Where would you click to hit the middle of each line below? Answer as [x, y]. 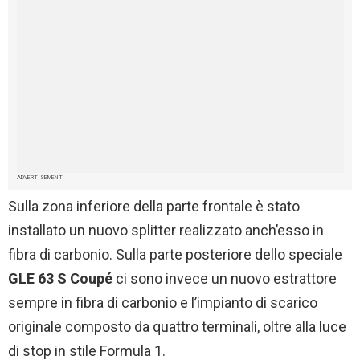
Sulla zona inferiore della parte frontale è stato [154, 206]
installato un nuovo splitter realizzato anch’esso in [166, 230]
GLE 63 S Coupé [60, 278]
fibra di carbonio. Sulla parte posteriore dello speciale [175, 254]
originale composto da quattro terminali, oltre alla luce [177, 326]
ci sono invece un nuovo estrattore [225, 278]
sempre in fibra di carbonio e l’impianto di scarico [163, 302]
